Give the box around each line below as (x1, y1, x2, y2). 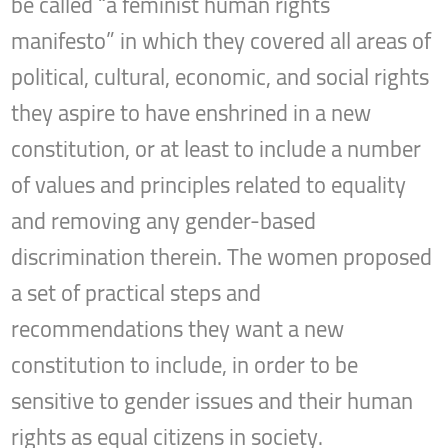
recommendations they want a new (11, 308, 345, 351)
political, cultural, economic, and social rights (11, 56, 430, 99)
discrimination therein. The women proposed (11, 236, 433, 279)
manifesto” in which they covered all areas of (11, 20, 432, 63)
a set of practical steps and (11, 272, 262, 315)
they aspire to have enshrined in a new (11, 92, 372, 135)
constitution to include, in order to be (11, 344, 359, 387)
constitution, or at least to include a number (11, 128, 422, 171)
